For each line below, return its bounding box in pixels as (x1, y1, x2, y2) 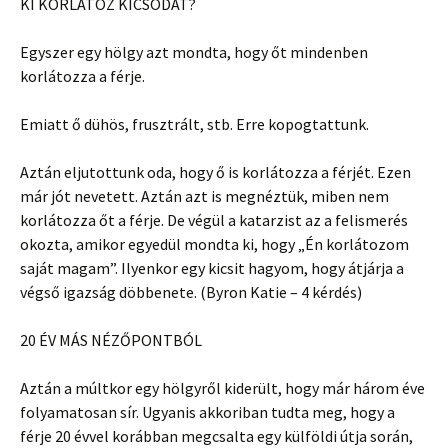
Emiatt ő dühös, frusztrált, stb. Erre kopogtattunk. (20, 113, 369, 134)
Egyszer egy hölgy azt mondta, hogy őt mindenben (20, 41, 368, 62)
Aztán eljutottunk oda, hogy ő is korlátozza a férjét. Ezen (20, 161, 411, 182)
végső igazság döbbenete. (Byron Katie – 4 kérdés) (20, 281, 362, 302)
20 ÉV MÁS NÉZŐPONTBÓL (20, 329, 202, 350)
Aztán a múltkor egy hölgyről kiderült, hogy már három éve (20, 377, 425, 398)
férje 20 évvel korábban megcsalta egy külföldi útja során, (20, 425, 413, 446)
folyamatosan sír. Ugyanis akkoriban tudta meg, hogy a (20, 401, 395, 422)
